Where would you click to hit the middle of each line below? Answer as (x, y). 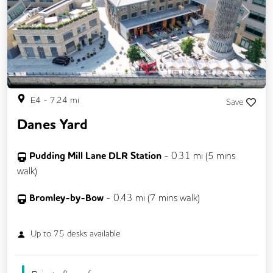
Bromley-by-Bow (68, 198)
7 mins (164, 198)
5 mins (222, 156)
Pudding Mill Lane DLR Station (95, 156)
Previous (44, 19)
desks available (93, 234)
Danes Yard (52, 125)
